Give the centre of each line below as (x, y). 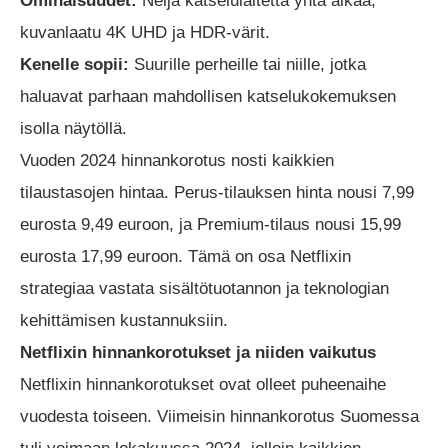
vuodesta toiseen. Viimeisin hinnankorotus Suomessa (219, 416)
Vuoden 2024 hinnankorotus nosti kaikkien (177, 160)
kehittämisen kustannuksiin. (124, 320)
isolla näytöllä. (73, 128)
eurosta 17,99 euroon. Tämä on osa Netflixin (185, 256)
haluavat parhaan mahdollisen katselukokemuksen (208, 96)
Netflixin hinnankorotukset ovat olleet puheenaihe (203, 384)
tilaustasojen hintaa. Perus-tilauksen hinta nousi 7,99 (217, 192)
